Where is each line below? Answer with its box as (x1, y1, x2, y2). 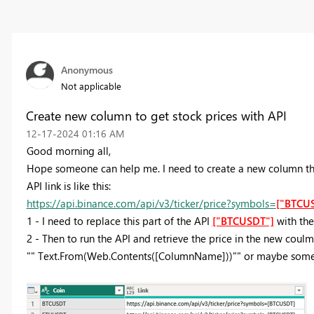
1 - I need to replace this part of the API (26, 214, 212, 228)
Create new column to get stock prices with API (25, 107, 287, 125)
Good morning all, (26, 144, 111, 158)
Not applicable (60, 80, 121, 93)
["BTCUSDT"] (212, 214, 274, 228)
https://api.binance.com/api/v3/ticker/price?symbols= (26, 196, 276, 211)
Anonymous (60, 63, 113, 77)
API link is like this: (26, 179, 111, 193)
